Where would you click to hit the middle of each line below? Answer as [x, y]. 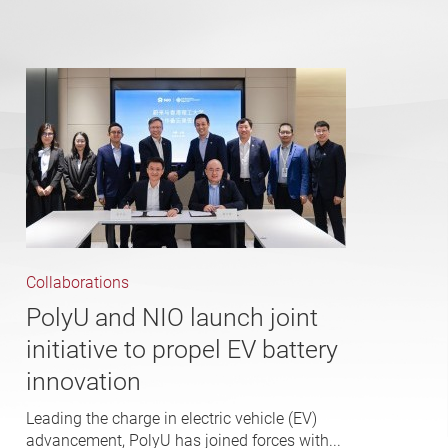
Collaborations [77, 283]
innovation [83, 382]
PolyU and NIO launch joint [172, 318]
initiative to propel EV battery [182, 350]
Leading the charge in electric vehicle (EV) [171, 419]
